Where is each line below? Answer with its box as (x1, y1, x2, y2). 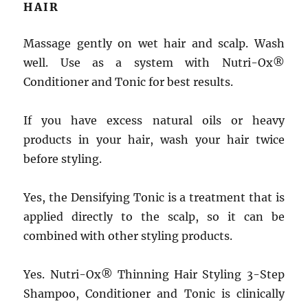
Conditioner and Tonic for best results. (23, 75, 234, 89)
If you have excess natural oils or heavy (23, 113, 285, 127)
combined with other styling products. (23, 229, 233, 243)
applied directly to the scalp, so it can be (23, 210, 285, 223)
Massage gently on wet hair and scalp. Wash (23, 36, 285, 50)
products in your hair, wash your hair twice (23, 133, 285, 146)
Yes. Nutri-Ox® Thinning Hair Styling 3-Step (23, 267, 285, 281)
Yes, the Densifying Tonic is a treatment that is (23, 190, 285, 204)
